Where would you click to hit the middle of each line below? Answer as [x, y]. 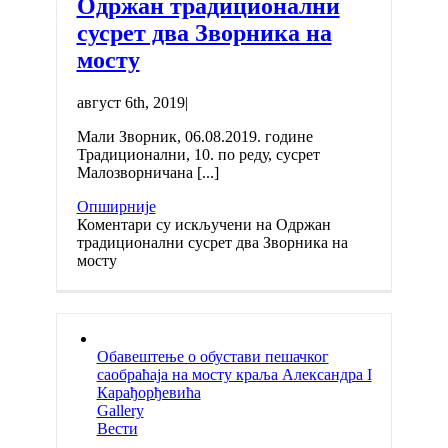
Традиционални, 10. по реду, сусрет [198, 154]
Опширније [116, 206]
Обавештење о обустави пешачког [212, 356]
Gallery [120, 410]
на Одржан [291, 224]
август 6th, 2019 [130, 102]
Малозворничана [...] [147, 172]
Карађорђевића [148, 392]
